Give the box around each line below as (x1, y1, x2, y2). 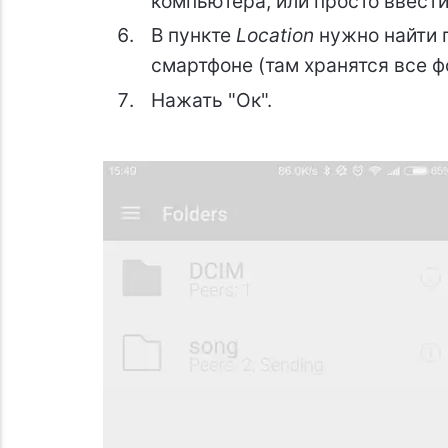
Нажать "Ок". (150, 87, 272, 112)
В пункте (150, 23, 236, 48)
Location (235, 23, 319, 48)
